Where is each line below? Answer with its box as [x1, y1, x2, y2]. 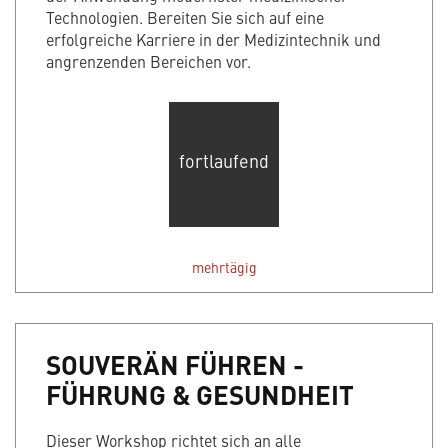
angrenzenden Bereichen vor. [46, 50, 251, 73]
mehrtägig [191, 257, 257, 278]
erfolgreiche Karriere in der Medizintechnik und [46, 28, 381, 51]
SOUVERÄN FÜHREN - [46, 345, 304, 384]
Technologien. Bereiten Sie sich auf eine [46, 6, 324, 29]
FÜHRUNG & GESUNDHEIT [46, 375, 354, 414]
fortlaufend [179, 147, 269, 173]
